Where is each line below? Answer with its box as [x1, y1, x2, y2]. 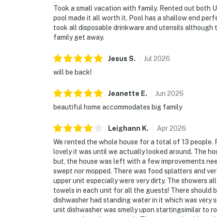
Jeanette [108, 90, 139, 98]
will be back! [53, 68, 92, 77]
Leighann [108, 124, 140, 133]
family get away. [53, 33, 104, 42]
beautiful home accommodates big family [53, 103, 182, 111]
